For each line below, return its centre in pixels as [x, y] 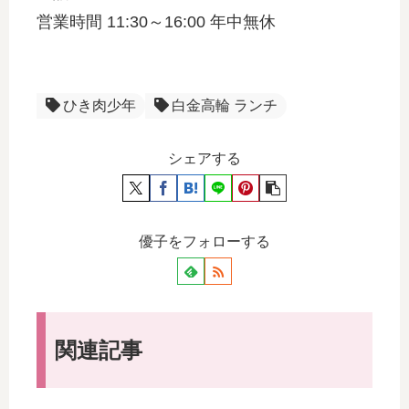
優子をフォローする [204, 242]
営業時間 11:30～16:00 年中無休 [156, 22]
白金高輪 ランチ [225, 106]
